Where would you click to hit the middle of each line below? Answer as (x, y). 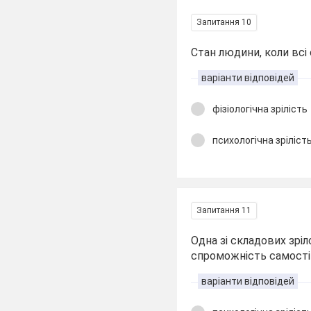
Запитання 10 (224, 22)
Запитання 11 (224, 210)
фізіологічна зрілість (260, 109)
